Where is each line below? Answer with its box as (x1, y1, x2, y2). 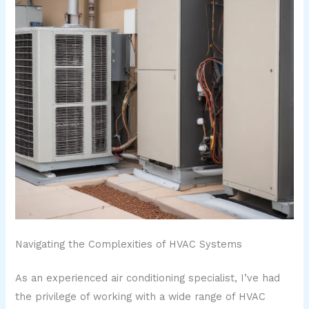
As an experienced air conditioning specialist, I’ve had (15, 272, 281, 285)
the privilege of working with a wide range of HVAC (15, 290, 266, 303)
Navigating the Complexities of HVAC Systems (15, 238, 243, 251)
